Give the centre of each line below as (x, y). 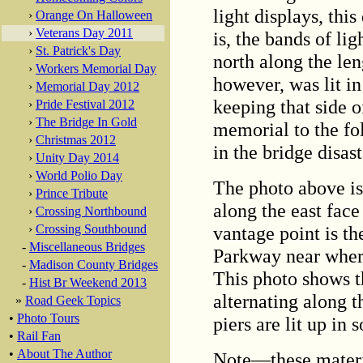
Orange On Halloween (94, 15)
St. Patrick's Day (78, 51)
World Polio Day (79, 175)
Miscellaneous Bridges (87, 247)
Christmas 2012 (76, 140)
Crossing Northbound (91, 211)
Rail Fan (39, 336)
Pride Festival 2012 (85, 104)
